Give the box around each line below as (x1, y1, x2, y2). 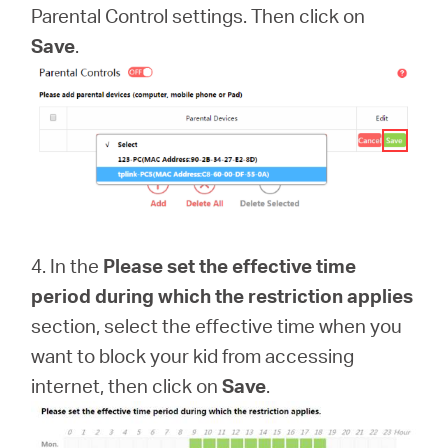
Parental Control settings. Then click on (31, 3, 366, 29)
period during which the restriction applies (31, 282, 414, 308)
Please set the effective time (103, 252, 357, 278)
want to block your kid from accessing (31, 342, 355, 368)
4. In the (31, 252, 104, 278)
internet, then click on (31, 372, 223, 398)
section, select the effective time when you (31, 312, 403, 338)
